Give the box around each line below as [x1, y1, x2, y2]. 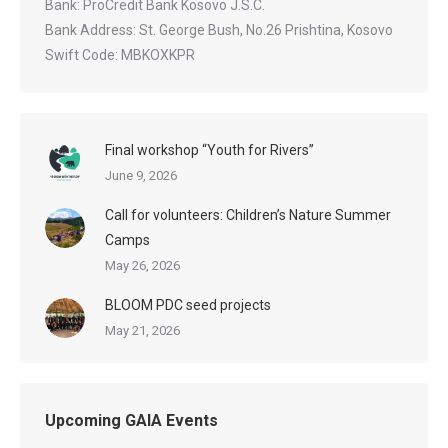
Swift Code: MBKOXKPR [45, 46, 195, 63]
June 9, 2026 [105, 167, 177, 183]
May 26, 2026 [105, 257, 180, 273]
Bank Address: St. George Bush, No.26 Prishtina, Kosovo [45, 21, 393, 38]
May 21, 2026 [105, 322, 180, 338]
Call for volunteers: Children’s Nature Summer [105, 206, 391, 223]
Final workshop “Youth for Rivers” [105, 141, 314, 158]
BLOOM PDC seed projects [105, 296, 271, 313]
